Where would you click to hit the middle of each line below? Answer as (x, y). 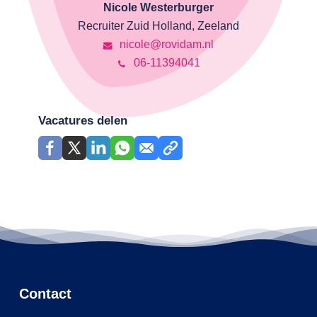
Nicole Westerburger (158, 8)
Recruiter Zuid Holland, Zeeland (158, 26)
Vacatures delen (82, 121)
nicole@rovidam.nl (166, 45)
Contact (45, 294)
